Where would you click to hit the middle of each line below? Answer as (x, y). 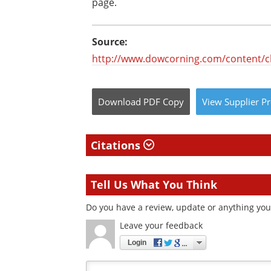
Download (119, 102)
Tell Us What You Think (154, 184)
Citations (117, 145)
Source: (110, 42)
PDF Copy (164, 102)
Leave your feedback (161, 225)
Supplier (242, 102)
